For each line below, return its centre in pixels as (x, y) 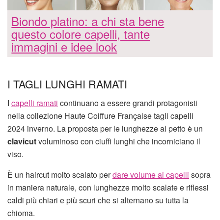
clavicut (22, 141)
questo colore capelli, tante (81, 33)
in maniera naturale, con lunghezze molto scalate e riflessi (108, 187)
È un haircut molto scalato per (60, 174)
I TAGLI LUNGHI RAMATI (67, 83)
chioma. (21, 213)
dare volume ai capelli (151, 174)
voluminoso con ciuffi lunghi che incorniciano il (118, 141)
